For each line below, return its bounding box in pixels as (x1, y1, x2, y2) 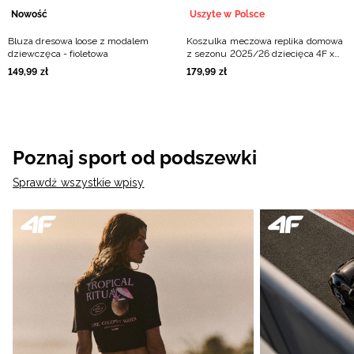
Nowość (11, 9, 48, 20)
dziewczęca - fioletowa (8, 48, 109, 59)
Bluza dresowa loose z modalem (8, 36, 149, 47)
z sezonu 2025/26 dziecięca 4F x (186, 48, 334, 59)
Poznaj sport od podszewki (13, 146, 257, 169)
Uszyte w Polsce (190, 9, 265, 20)
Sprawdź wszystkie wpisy (13, 176, 145, 189)
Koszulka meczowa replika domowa (186, 36, 343, 47)
